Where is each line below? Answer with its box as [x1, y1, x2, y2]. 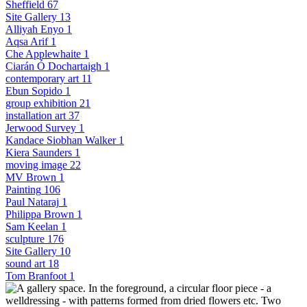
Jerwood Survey [5, 121, 76, 134]
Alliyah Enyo [5, 23, 64, 35]
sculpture [5, 232, 45, 245]
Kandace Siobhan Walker [5, 134, 116, 146]
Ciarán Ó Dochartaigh [5, 60, 101, 72]
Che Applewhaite [5, 47, 81, 60]
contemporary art [5, 72, 79, 84]
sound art [5, 257, 45, 269]
